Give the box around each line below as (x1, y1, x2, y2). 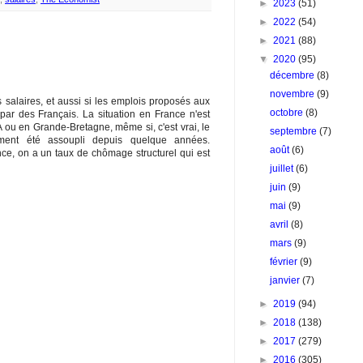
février (270, 256, 301, 267)
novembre (270, 88, 318, 100)
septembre (270, 126, 320, 137)
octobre (270, 107, 306, 118)
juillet (270, 163, 297, 174)
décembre (270, 70, 318, 81)
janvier (270, 275, 303, 286)
